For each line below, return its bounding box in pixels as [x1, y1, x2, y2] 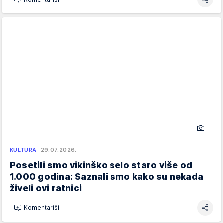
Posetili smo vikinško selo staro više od [10, 159, 193, 170]
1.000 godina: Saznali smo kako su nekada [10, 171, 204, 182]
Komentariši [24, 204, 59, 212]
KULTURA [10, 146, 37, 153]
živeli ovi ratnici [10, 182, 82, 193]
